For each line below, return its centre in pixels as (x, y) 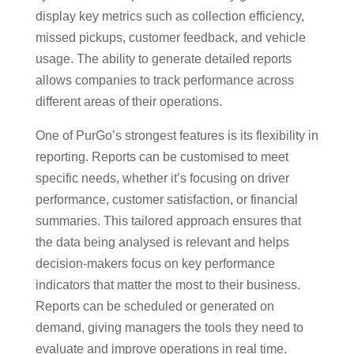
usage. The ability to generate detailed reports (163, 58)
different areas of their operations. (128, 101)
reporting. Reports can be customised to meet (162, 156)
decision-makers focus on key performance (155, 263)
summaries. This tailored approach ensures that (168, 220)
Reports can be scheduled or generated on (154, 306)
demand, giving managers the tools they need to (169, 327)
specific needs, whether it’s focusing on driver (162, 178)
